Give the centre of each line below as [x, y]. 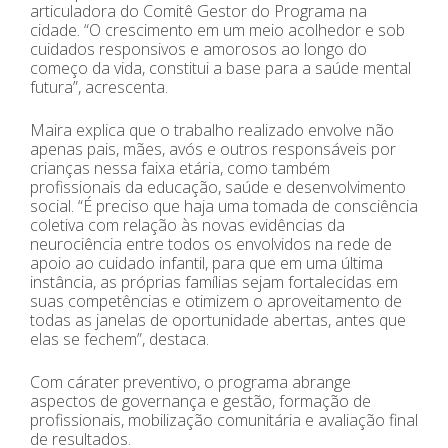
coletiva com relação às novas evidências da [187, 225]
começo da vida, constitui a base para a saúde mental [220, 68]
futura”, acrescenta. [99, 87]
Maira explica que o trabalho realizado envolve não [212, 130]
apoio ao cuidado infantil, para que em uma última [206, 263]
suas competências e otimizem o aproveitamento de [216, 301]
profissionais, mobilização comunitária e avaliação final [224, 420]
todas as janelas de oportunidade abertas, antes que [218, 320]
